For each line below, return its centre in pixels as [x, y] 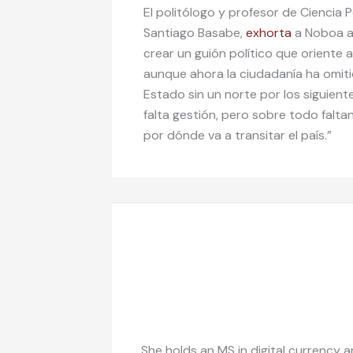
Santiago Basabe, [195, 33]
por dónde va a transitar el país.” [241, 136]
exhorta [269, 33]
